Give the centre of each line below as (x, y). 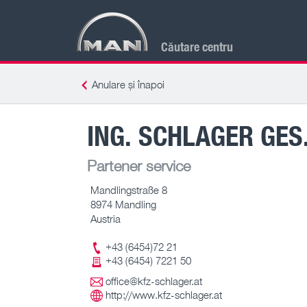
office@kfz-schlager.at (154, 281)
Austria (106, 218)
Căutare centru (197, 46)
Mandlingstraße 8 (129, 189)
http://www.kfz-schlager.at (164, 295)
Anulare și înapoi (128, 84)
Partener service (139, 165)
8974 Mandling (123, 204)
